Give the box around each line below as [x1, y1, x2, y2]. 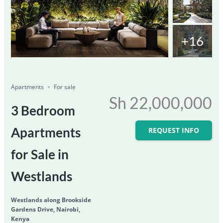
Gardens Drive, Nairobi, [11, 205, 81, 214]
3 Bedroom [11, 102, 76, 118]
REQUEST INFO [148, 125, 199, 135]
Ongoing [16, 73, 39, 81]
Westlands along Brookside [11, 195, 92, 204]
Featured [16, 58, 42, 66]
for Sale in [11, 146, 69, 162]
